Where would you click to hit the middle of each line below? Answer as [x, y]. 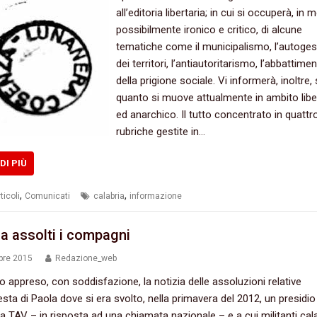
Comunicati [47, 196]
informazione [155, 196]
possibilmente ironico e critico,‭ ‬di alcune [209, 30]
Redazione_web [86, 258]
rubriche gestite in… [160, 132]
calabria [109, 196]
